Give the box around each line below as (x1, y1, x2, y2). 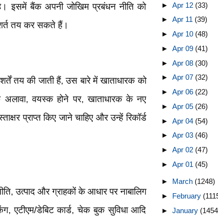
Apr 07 (172, 73, 195, 82)
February (172, 192, 203, 200)
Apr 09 (172, 44, 195, 53)
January (172, 206, 200, 215)
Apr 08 (172, 58, 195, 67)
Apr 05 (172, 102, 195, 110)
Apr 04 (172, 116, 195, 125)
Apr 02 (172, 145, 195, 154)
